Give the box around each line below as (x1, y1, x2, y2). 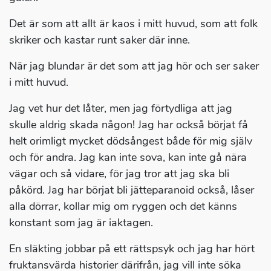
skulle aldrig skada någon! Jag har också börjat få (9, 117, 248, 132)
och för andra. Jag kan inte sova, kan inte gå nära (9, 150, 247, 165)
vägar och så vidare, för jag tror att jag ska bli (9, 166, 229, 181)
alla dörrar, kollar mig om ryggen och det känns (9, 199, 237, 214)
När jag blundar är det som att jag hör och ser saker (9, 59, 259, 74)
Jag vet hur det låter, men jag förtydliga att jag (9, 101, 232, 116)
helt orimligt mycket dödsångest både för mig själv (9, 134, 252, 149)
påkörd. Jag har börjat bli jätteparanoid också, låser (9, 183, 254, 198)
